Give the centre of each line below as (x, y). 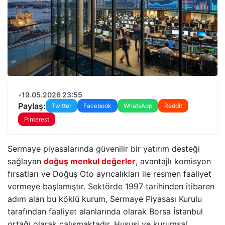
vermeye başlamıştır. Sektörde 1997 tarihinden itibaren (111, 186)
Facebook (97, 106)
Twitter (62, 106)
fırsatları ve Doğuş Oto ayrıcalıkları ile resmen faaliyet (109, 174)
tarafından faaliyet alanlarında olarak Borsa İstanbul (105, 211)
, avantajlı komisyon (173, 161)
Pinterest (37, 119)
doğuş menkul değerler (90, 161)
